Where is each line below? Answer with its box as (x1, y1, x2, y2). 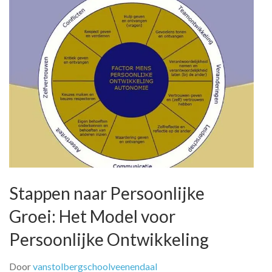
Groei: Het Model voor (9, 206, 175, 227)
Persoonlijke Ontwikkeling (9, 229, 209, 250)
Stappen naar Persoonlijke (9, 183, 205, 204)
